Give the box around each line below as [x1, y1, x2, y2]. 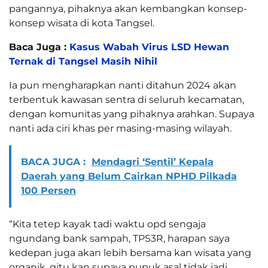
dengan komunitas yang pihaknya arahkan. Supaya [9, 108, 254, 120]
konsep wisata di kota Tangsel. [9, 17, 154, 29]
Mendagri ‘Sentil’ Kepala [92, 156, 214, 167]
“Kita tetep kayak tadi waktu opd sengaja [9, 218, 206, 230]
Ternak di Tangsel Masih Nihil [9, 55, 157, 67]
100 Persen [21, 184, 76, 196]
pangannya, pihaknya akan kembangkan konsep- [9, 2, 247, 14]
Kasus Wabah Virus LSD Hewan [69, 41, 229, 53]
